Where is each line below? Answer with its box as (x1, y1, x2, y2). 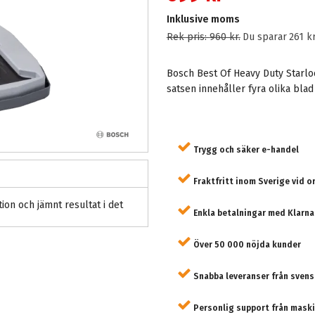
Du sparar (242, 31, 287, 43)
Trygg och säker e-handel (191, 145, 299, 155)
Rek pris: (166, 31, 210, 43)
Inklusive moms (166, 13, 240, 25)
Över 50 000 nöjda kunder (191, 240, 301, 250)
